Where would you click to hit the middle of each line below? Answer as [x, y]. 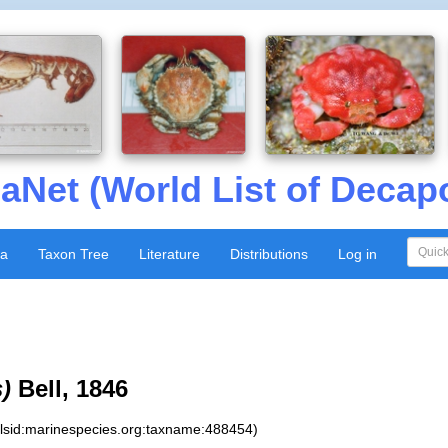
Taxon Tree [73, 254]
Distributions [268, 254]
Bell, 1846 [70, 388]
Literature [169, 254]
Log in [357, 254]
